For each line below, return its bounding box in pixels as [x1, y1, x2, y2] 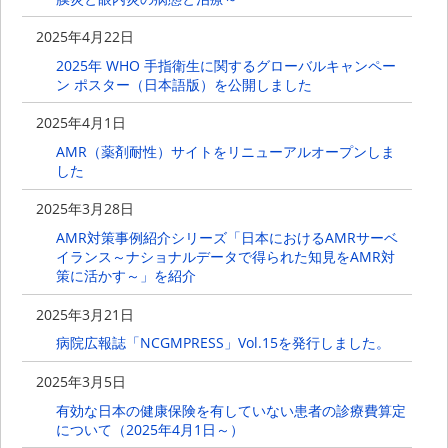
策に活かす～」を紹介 [55, 266, 196, 286]
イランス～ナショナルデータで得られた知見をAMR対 [55, 247, 395, 267]
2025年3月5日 [36, 371, 127, 391]
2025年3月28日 [36, 199, 135, 219]
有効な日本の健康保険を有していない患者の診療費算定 [55, 400, 406, 420]
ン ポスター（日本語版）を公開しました [55, 75, 312, 95]
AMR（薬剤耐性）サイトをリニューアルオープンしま [55, 142, 395, 162]
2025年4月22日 [36, 27, 135, 47]
